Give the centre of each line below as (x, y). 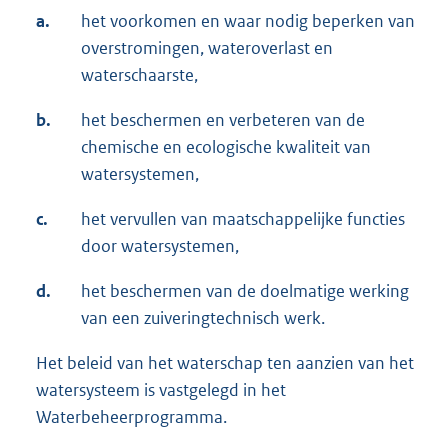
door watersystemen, (160, 246)
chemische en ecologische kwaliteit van (226, 147)
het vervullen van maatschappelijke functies (243, 219)
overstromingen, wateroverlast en (207, 48)
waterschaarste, (139, 75)
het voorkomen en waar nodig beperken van (248, 21)
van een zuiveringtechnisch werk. (203, 318)
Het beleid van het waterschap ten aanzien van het (225, 363)
